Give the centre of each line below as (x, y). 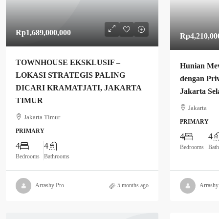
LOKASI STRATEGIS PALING (70, 75)
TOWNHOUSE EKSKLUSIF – (68, 62)
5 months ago (133, 186)
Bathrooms (57, 156)
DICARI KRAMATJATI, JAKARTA (78, 88)
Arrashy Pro (50, 186)
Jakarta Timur (42, 117)
